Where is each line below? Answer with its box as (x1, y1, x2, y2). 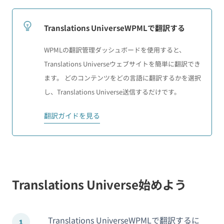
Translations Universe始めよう (12, 175, 186, 193)
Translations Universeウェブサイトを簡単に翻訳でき (44, 58, 200, 68)
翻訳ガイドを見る (44, 110, 100, 121)
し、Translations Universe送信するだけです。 (44, 86, 180, 96)
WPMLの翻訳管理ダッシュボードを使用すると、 (44, 44, 185, 54)
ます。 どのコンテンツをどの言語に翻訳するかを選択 (44, 72, 201, 82)
